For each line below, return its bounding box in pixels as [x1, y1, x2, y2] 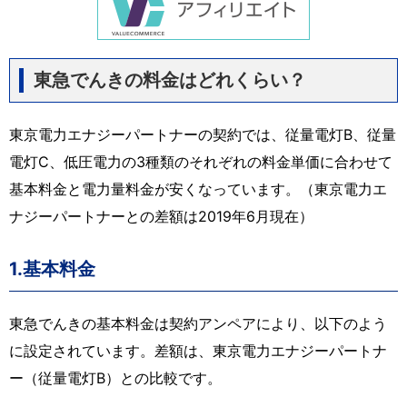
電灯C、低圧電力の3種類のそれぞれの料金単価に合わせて [9, 152, 392, 171]
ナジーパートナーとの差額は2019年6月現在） [9, 206, 313, 225]
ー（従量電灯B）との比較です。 [9, 368, 222, 387]
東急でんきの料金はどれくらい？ [34, 68, 306, 91]
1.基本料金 [9, 257, 95, 280]
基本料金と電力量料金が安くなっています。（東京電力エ [9, 179, 387, 198]
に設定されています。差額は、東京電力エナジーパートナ [9, 341, 387, 360]
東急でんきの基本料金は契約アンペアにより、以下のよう [9, 313, 387, 333]
